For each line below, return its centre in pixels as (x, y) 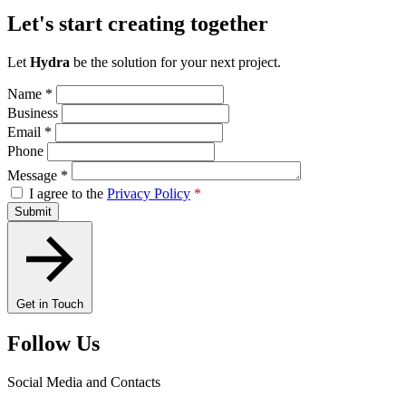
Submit (33, 212)
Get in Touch (50, 304)
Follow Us (53, 343)
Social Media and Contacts (84, 382)
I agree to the (68, 193)
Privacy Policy (149, 193)
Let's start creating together (138, 24)
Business (33, 113)
